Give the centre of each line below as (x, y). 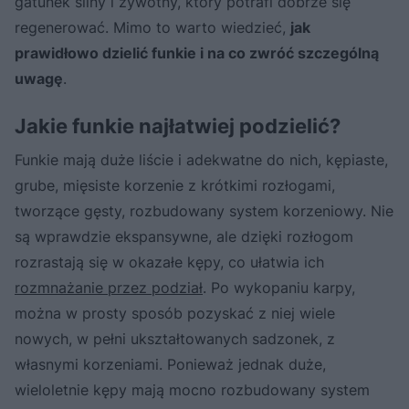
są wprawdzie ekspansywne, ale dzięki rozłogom (184, 236)
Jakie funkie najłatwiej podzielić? (178, 126)
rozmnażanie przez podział (109, 287)
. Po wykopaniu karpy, (279, 287)
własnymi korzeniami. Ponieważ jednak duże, (170, 364)
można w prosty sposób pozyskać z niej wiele (175, 313)
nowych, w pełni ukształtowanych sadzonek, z (175, 338)
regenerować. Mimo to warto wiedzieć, (152, 27)
